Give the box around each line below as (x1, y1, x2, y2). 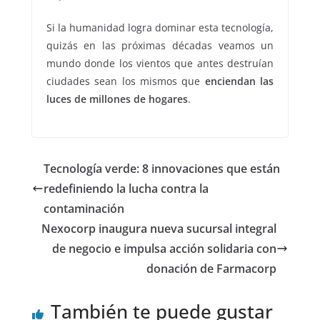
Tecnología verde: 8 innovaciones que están (43, 161, 280, 177)
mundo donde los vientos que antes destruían (46, 56, 274, 71)
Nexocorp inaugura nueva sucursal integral (41, 221, 277, 237)
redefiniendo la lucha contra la (43, 181, 209, 197)
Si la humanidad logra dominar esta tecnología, (46, 21, 274, 35)
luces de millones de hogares (46, 92, 188, 106)
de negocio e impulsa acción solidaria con (52, 241, 277, 257)
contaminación (43, 201, 124, 217)
